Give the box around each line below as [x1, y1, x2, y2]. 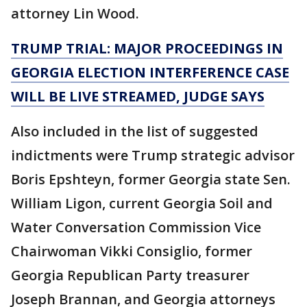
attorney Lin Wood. [11, 3, 139, 23]
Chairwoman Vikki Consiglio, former [11, 241, 252, 260]
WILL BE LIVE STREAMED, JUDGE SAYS [11, 86, 265, 106]
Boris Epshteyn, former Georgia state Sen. [11, 169, 291, 188]
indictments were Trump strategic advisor [11, 145, 295, 164]
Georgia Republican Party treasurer [11, 265, 249, 284]
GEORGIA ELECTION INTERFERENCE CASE [11, 62, 289, 82]
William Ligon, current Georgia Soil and [11, 193, 273, 212]
